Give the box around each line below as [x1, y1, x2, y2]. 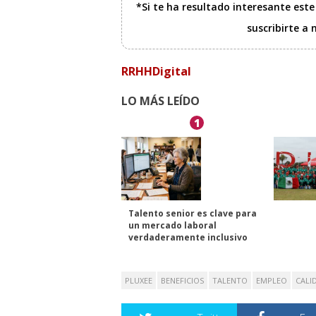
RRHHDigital [121, 63, 191, 80]
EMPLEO [256, 275, 287, 286]
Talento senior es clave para [128, 207, 257, 220]
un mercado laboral [128, 219, 217, 232]
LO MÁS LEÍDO [121, 93, 200, 109]
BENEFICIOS [161, 275, 204, 286]
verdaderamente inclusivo [128, 231, 248, 244]
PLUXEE [125, 275, 152, 286]
